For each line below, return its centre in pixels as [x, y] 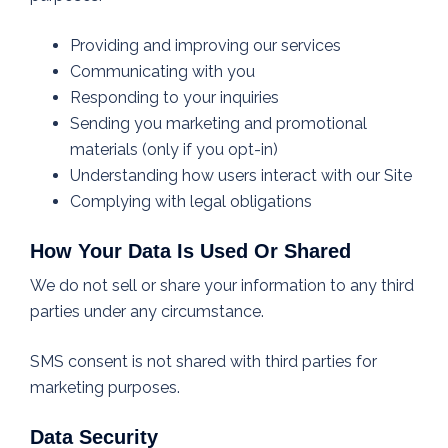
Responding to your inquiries [174, 98]
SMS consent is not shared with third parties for [203, 362]
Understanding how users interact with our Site [241, 176]
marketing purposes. [105, 388]
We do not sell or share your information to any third [222, 286]
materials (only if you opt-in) [174, 150]
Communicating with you [162, 72]
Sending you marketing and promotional [218, 124]
